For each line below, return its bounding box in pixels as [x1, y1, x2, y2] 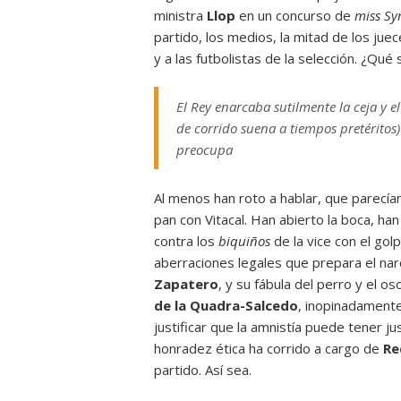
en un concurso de [235, 6, 354, 24]
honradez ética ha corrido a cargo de [154, 339, 383, 357]
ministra [154, 6, 207, 24]
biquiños [218, 232, 274, 250]
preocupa [176, 141, 233, 158]
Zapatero [154, 275, 218, 293]
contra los [154, 232, 218, 250]
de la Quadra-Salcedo [154, 296, 298, 314]
